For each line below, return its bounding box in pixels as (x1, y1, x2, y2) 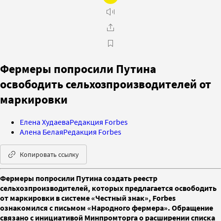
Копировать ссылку (20, 149, 79, 159)
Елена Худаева (20, 116, 70, 127)
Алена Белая (20, 126, 63, 137)
